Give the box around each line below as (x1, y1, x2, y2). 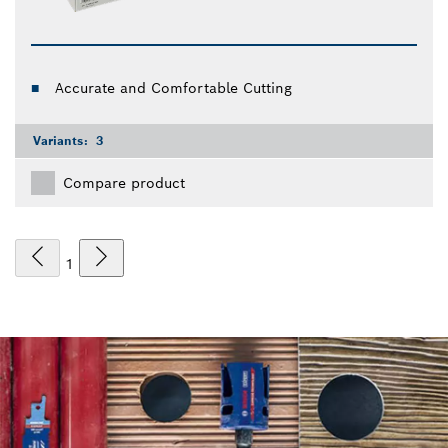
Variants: (33, 133, 92, 149)
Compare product (63, 174, 185, 193)
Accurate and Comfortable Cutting (55, 79, 292, 98)
